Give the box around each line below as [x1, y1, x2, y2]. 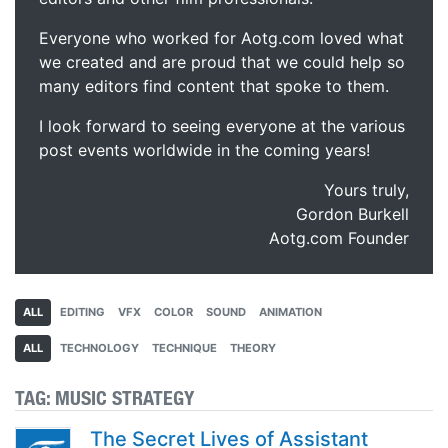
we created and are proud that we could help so [39, 52, 405, 72]
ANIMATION [259, 305, 322, 319]
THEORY [230, 341, 276, 355]
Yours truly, [324, 180, 409, 200]
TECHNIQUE [152, 341, 217, 355]
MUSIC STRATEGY [55, 386, 194, 409]
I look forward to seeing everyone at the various [39, 116, 405, 136]
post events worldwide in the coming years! [39, 140, 370, 160]
